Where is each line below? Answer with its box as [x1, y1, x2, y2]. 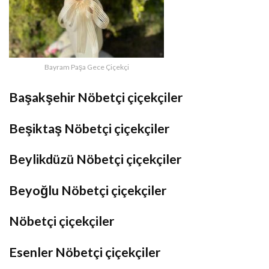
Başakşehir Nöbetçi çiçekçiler [9, 89, 183, 105]
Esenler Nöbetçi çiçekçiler [9, 244, 160, 260]
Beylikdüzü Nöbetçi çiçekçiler [9, 151, 181, 168]
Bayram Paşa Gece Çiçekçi [44, 62, 129, 72]
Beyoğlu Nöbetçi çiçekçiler [9, 182, 166, 198]
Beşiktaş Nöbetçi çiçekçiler [9, 120, 169, 136]
